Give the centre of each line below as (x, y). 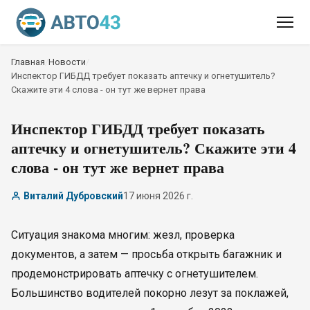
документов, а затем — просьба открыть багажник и (146, 254)
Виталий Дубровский (73, 196)
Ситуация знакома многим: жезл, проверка (123, 235)
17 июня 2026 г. (158, 196)
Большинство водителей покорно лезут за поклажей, (150, 293)
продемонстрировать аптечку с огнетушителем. (135, 274)
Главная (28, 62)
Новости (67, 62)
